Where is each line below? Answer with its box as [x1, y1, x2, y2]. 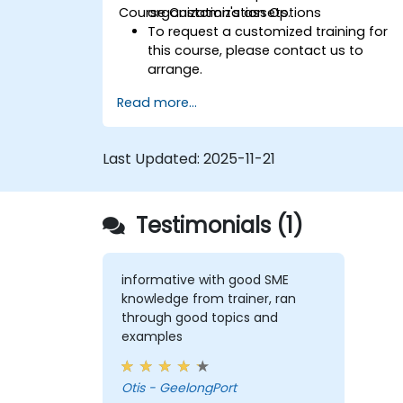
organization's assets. [148, 3, 291, 22]
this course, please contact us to [148, 40, 364, 59]
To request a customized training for [148, 22, 389, 40]
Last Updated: [103, 148, 203, 169]
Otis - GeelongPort [148, 379, 237, 398]
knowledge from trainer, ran [121, 290, 296, 309]
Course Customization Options [119, 3, 322, 22]
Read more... [117, 93, 197, 112]
